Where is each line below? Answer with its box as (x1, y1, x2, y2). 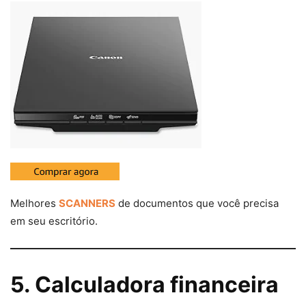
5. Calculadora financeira (10, 271, 279, 298)
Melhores (10, 197, 59, 210)
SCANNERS (59, 197, 115, 210)
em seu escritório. (10, 214, 98, 228)
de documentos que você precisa (115, 197, 279, 210)
